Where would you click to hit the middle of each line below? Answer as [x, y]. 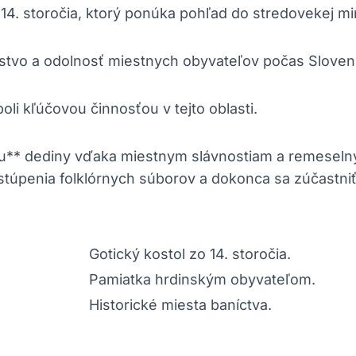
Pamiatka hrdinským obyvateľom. [202, 280]
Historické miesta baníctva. [180, 305]
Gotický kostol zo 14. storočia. [190, 254]
